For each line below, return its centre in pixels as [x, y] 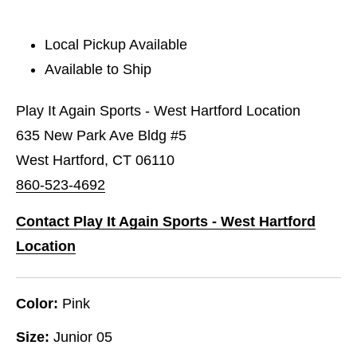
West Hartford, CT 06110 [95, 160]
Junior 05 [83, 337]
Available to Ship [98, 69]
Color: [37, 303]
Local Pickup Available [116, 44]
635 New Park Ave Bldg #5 [101, 135]
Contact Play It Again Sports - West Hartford [166, 221]
